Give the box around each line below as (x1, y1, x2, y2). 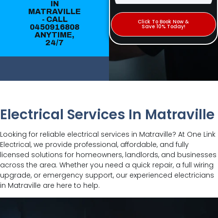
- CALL (41, 15, 68, 23)
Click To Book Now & (138, 18, 189, 25)
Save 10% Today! (141, 23, 185, 30)
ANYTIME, (35, 30, 74, 39)
